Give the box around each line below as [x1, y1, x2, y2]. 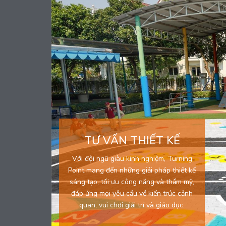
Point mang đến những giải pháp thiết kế [68, 165, 196, 176]
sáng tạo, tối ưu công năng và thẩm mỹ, [70, 177, 194, 187]
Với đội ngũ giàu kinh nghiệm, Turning [72, 154, 192, 164]
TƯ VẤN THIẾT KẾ [84, 133, 180, 149]
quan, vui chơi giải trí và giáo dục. [79, 200, 185, 210]
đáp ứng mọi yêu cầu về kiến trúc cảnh [71, 189, 193, 199]
